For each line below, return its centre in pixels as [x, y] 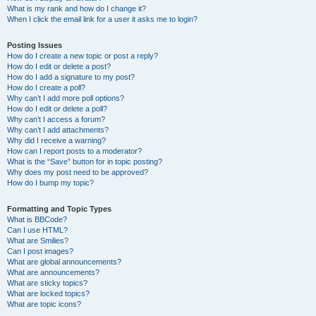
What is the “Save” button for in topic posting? [85, 162]
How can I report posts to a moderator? [74, 151]
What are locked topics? [48, 293]
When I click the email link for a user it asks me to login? [102, 19]
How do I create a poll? [46, 87]
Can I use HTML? [37, 230]
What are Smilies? [38, 241]
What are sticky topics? [47, 283]
